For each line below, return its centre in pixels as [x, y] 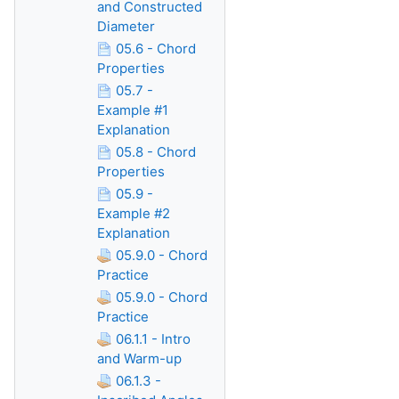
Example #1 [133, 110]
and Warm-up [139, 358]
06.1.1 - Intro [153, 339]
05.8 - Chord [156, 152]
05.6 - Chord [156, 49]
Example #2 [134, 213]
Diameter [126, 26]
